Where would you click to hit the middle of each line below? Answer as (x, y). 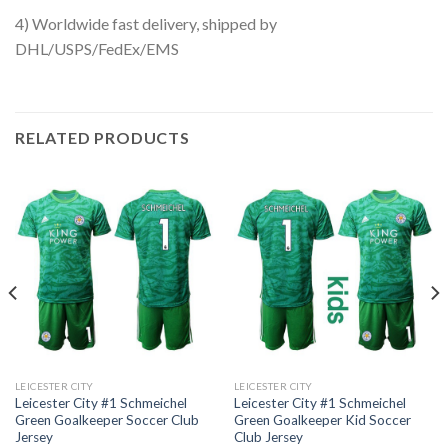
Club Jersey (268, 436)
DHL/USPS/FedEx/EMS (97, 49)
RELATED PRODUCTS (102, 138)
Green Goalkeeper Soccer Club (106, 419)
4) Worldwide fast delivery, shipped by (146, 24)
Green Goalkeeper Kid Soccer (322, 419)
